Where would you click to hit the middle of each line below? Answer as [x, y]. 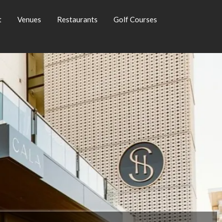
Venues [29, 19]
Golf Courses [136, 19]
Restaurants [78, 19]
